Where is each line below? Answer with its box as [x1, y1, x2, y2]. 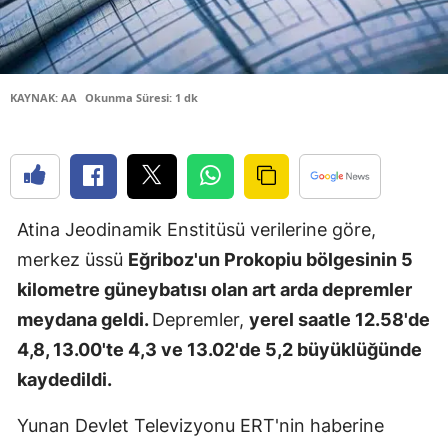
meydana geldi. [17, 308, 152, 330]
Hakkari [366, 343, 417, 362]
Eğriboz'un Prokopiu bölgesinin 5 [128, 248, 413, 270]
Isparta [366, 425, 415, 444]
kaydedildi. [17, 368, 112, 390]
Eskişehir [366, 179, 427, 198]
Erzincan [366, 97, 425, 116]
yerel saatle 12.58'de [249, 308, 430, 330]
